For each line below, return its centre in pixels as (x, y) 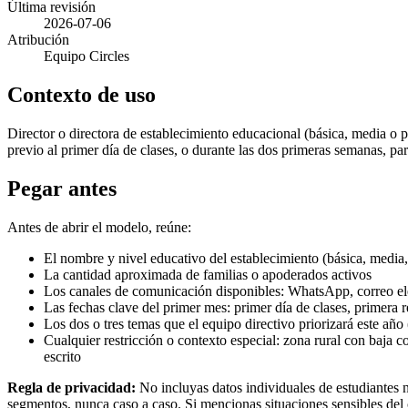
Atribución (38, 39)
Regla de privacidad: (71, 387)
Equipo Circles (87, 56)
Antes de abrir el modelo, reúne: (99, 227)
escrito (62, 356)
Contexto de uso (82, 94)
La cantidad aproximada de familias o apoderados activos (208, 274)
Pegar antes (62, 188)
